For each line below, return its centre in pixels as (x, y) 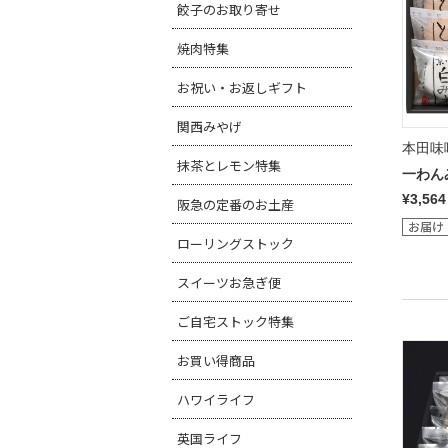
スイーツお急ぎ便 (229, 282)
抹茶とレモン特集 (229, 165)
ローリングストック (235, 243)
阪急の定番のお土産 (235, 204)
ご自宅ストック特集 (235, 321)
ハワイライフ (216, 399)
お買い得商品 (216, 360)
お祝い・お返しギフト (242, 87)
